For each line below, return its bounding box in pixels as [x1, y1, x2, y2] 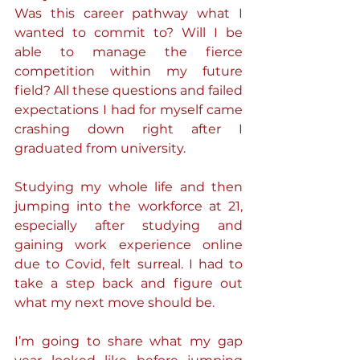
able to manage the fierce [14, 44, 243, 59]
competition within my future [14, 63, 243, 79]
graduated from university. [14, 141, 186, 156]
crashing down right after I [14, 121, 243, 137]
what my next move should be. [14, 295, 215, 310]
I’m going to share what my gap [14, 333, 243, 349]
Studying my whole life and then [14, 179, 243, 194]
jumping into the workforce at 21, [14, 198, 243, 214]
